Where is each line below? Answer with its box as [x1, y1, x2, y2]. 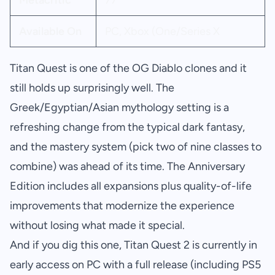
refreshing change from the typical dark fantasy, [10, 120, 245, 134]
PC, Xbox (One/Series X [104, 25, 220, 39]
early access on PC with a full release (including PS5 [10, 258, 261, 272]
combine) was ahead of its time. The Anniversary [10, 160, 245, 174]
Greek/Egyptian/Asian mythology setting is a [10, 101, 229, 115]
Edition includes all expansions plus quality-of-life [10, 179, 252, 193]
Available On [18, 25, 82, 39]
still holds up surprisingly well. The [10, 81, 174, 95]
